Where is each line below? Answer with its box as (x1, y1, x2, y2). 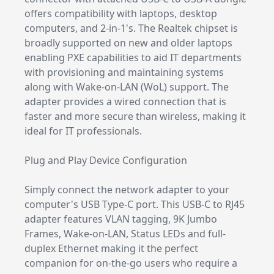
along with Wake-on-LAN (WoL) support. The (24, 80, 229, 94)
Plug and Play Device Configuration (24, 154, 187, 167)
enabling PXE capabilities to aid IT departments (24, 51, 242, 64)
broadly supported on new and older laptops (24, 36, 232, 50)
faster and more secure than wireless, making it (24, 109, 246, 123)
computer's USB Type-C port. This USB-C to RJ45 (24, 198, 245, 211)
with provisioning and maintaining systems (24, 65, 224, 79)
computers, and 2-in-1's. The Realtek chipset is (24, 21, 238, 35)
